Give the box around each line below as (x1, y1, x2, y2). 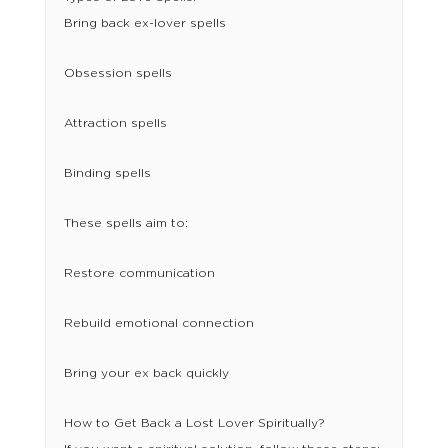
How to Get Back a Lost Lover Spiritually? (63, 417, 325, 430)
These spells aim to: (63, 217, 188, 230)
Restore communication (63, 267, 215, 280)
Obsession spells (63, 67, 172, 80)
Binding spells (63, 167, 151, 180)
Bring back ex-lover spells (63, 17, 226, 30)
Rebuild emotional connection (63, 317, 254, 330)
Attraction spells (63, 117, 167, 130)
